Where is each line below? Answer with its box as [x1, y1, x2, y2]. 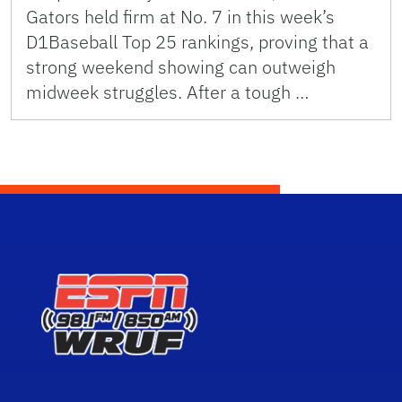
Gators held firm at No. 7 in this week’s [26, 4, 335, 30]
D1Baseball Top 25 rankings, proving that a [26, 30, 369, 55]
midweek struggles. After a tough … [26, 80, 309, 105]
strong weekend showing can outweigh [26, 55, 336, 80]
